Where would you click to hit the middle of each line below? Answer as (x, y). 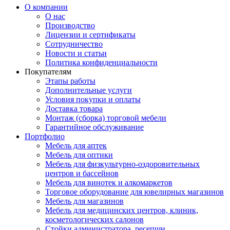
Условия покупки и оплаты (93, 99)
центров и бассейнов (82, 173)
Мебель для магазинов (84, 201)
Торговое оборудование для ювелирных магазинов (135, 192)
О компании (46, 7)
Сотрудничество (74, 44)
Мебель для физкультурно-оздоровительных (122, 164)
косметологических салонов (94, 219)
